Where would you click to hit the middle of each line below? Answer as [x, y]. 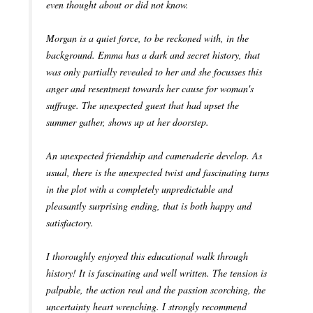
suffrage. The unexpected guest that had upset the [143, 105]
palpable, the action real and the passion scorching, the [156, 290]
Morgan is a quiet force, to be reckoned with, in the [147, 38]
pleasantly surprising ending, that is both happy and [149, 206]
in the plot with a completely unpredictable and [139, 189]
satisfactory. [70, 223]
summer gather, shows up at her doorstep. [128, 122]
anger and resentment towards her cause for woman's [150, 89]
